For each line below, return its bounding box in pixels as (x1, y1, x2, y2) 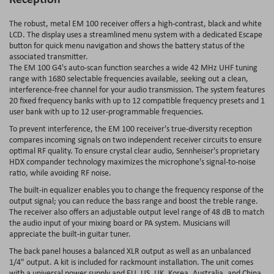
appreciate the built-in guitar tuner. (9, 228, 131, 239)
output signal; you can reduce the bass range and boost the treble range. (9, 194, 258, 206)
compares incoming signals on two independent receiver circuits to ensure (9, 133, 262, 145)
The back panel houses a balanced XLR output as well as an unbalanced (9, 245, 251, 256)
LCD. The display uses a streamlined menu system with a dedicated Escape (9, 28, 262, 40)
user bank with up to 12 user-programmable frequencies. (9, 105, 204, 117)
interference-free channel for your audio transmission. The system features (9, 83, 265, 95)
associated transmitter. (9, 50, 88, 62)
